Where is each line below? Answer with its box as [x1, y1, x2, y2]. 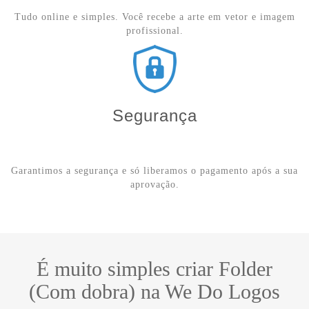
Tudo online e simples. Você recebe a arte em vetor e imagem [14, 12, 295, 22]
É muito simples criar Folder [37, 257, 272, 280]
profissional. [126, 26, 183, 36]
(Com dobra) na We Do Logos [29, 280, 280, 303]
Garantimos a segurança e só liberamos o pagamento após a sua [11, 166, 298, 176]
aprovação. [130, 179, 179, 190]
